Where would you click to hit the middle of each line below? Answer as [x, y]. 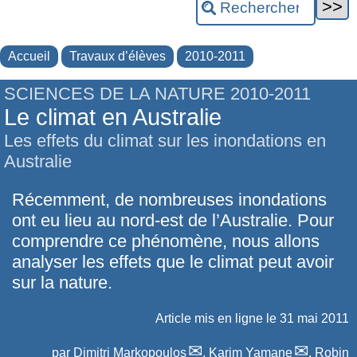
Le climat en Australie [113, 117]
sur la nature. [62, 283]
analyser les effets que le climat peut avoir [173, 262]
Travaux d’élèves [118, 56]
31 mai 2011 [314, 318]
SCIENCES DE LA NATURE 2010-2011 [157, 93]
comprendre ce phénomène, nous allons [166, 241]
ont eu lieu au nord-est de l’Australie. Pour [173, 221]
